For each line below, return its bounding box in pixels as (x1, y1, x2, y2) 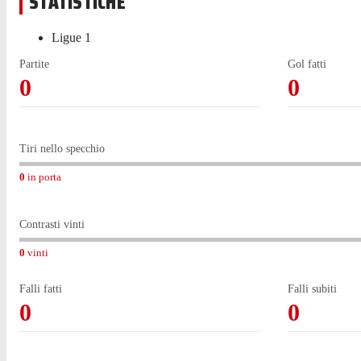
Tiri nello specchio (19, 143, 105, 156)
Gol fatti (287, 58, 326, 71)
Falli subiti (287, 283, 337, 296)
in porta (27, 171, 61, 184)
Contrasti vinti (19, 218, 85, 231)
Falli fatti (19, 283, 62, 296)
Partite (19, 58, 49, 71)
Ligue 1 (52, 31, 91, 45)
